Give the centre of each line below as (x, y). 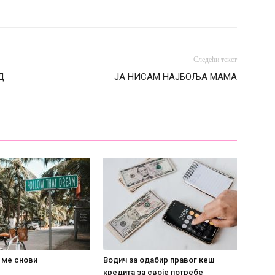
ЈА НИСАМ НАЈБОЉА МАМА (176, 76)
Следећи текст (215, 59)
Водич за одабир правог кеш (159, 260)
